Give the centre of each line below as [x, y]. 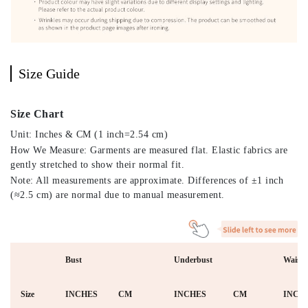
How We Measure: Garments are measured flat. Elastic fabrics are [149, 150]
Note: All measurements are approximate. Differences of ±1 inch [147, 180]
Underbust [193, 260]
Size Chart [37, 114]
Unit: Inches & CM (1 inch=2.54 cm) [89, 134]
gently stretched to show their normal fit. [97, 165]
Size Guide [49, 74]
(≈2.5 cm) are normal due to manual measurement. [118, 195]
